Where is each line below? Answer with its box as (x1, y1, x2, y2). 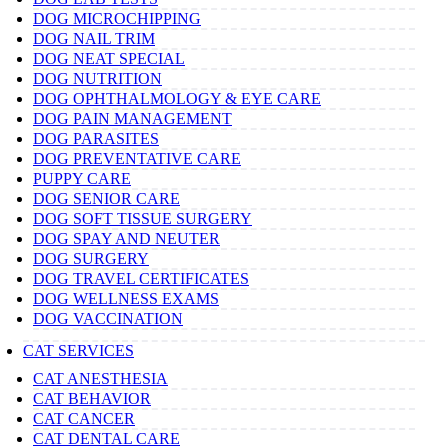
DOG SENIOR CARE (33, 189, 180, 207)
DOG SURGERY (33, 249, 149, 267)
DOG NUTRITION (33, 69, 162, 87)
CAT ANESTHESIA (33, 369, 168, 387)
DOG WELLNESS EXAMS (33, 289, 219, 307)
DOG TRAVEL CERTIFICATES (33, 269, 249, 287)
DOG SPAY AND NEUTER (33, 229, 220, 247)
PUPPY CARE (33, 169, 131, 187)
